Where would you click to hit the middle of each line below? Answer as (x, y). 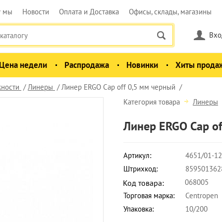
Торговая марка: (149, 195)
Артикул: (137, 155)
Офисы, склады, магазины (170, 12)
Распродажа (87, 65)
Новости (36, 12)
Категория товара (153, 102)
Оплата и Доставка (89, 12)
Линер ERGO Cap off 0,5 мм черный (118, 87)
